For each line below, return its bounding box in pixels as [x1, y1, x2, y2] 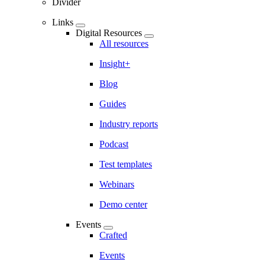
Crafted [99, 230, 127, 240]
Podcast [99, 139, 128, 149]
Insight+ [99, 59, 130, 69]
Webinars [99, 179, 134, 189]
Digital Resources [76, 28, 142, 38]
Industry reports [99, 119, 158, 129]
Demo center [99, 199, 147, 209]
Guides [99, 99, 126, 109]
